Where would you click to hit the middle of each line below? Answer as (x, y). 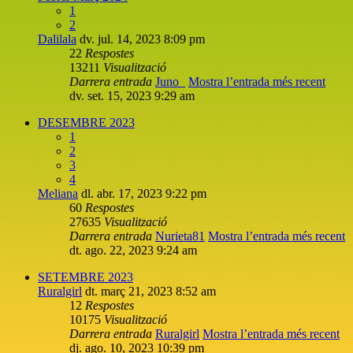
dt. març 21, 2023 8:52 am (150, 291)
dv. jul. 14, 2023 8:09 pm (142, 39)
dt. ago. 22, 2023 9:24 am (133, 250)
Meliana (58, 193)
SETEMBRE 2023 (85, 277)
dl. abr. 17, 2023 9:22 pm (144, 193)
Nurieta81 (180, 236)
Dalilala (57, 39)
